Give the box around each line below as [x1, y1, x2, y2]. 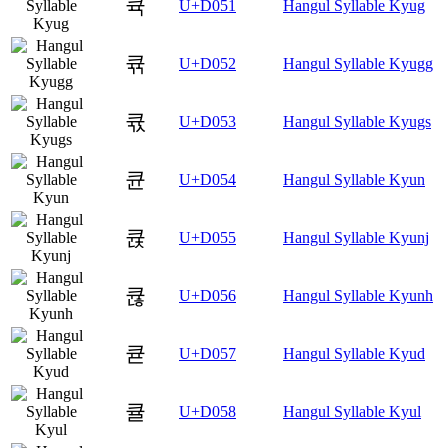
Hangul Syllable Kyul [283, 402, 421, 420]
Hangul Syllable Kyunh [283, 286, 433, 304]
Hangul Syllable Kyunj [283, 228, 429, 246]
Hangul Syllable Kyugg [283, 54, 433, 72]
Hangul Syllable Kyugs [283, 112, 431, 130]
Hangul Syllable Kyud [283, 344, 425, 362]
